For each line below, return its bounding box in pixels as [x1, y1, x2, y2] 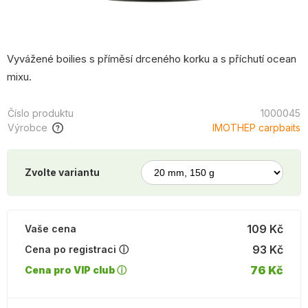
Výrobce [8, 122, 47, 133]
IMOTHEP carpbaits [212, 122, 301, 133]
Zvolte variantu [25, 166, 100, 178]
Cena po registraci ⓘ [25, 243, 129, 255]
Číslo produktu [8, 107, 74, 119]
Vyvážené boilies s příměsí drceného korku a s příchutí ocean [7, 52, 296, 65]
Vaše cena [25, 223, 76, 234]
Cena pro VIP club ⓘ [25, 264, 126, 276]
